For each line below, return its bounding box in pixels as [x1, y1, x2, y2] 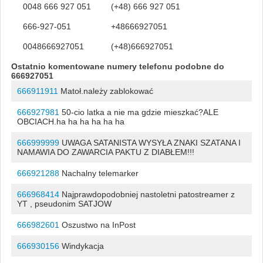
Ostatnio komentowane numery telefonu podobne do [11, 61, 224, 71]
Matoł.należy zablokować [58, 86, 153, 96]
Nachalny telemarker [59, 168, 139, 178]
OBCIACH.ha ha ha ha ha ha [16, 116, 124, 126]
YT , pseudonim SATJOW [16, 198, 112, 208]
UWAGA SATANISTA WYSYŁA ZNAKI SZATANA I [59, 137, 241, 147]
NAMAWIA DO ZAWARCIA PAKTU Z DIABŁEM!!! [16, 147, 194, 157]
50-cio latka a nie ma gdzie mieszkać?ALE [59, 107, 218, 117]
